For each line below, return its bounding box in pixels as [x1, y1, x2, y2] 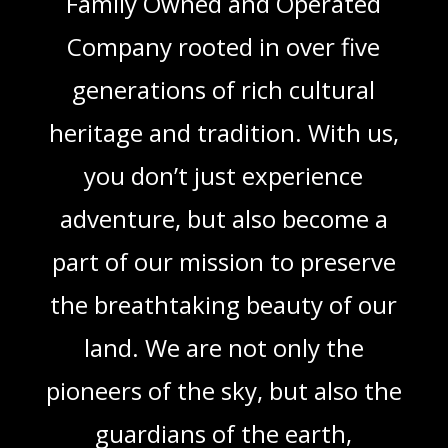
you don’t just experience [84, 159, 364, 192]
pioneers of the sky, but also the [45, 374, 402, 407]
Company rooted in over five [67, 30, 381, 63]
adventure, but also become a [59, 202, 388, 235]
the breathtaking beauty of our [50, 288, 398, 321]
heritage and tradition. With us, [48, 116, 399, 149]
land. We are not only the [83, 331, 364, 364]
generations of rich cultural [72, 73, 376, 106]
